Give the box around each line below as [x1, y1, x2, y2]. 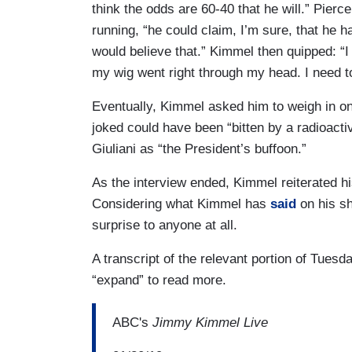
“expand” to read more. [92, 273, 226, 288]
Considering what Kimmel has [92, 196, 270, 212]
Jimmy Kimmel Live [152, 314, 268, 330]
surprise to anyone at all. [92, 218, 237, 233]
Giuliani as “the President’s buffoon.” [92, 141, 306, 157]
